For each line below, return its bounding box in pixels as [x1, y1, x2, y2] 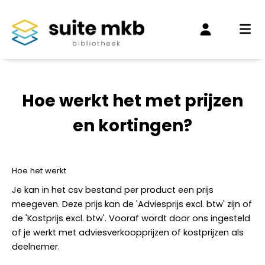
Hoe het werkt [12, 165, 66, 176]
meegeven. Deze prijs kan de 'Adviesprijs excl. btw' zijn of [12, 198, 252, 210]
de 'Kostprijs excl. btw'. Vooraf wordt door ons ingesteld [12, 212, 250, 224]
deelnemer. [12, 241, 60, 253]
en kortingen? [73, 114, 192, 137]
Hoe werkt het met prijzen [22, 89, 243, 112]
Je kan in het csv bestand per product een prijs [12, 184, 214, 196]
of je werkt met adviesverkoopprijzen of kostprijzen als [12, 227, 244, 238]
